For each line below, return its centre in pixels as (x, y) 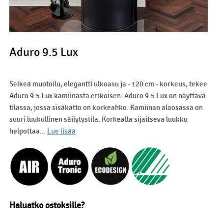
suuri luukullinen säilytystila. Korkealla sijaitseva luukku (98, 119)
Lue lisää (61, 131)
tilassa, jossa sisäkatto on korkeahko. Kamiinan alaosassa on (106, 107)
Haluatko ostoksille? (47, 205)
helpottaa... (28, 131)
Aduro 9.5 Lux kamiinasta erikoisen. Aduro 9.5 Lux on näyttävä (108, 96)
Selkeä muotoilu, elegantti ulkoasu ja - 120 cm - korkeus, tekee (108, 84)
